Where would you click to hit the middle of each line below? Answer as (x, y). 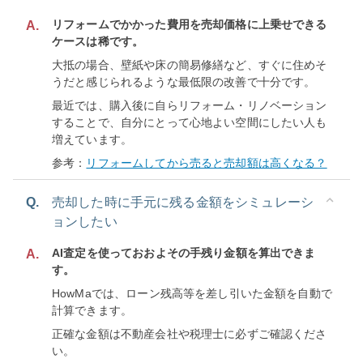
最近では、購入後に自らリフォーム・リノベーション (190, 105)
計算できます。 (92, 310)
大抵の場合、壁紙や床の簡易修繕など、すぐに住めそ (190, 65)
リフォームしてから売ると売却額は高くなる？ (207, 163)
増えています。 (92, 139)
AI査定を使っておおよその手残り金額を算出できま (184, 253)
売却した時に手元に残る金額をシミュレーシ (183, 202)
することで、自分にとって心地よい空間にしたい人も (190, 122)
